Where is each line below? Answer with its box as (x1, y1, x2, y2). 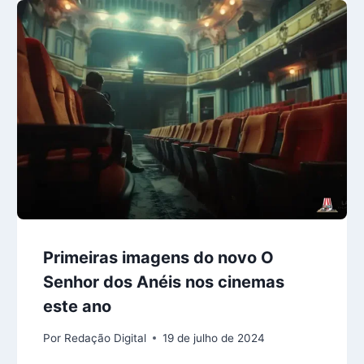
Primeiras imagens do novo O (43, 248, 275, 268)
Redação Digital (63, 331, 146, 344)
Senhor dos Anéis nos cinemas (43, 272, 285, 292)
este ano (43, 297, 112, 317)
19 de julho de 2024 (162, 331, 265, 344)
